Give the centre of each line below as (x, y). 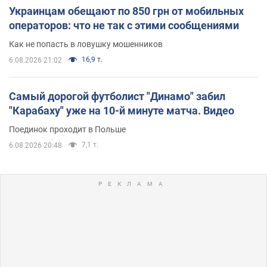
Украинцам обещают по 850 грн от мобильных (126, 11)
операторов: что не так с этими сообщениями (124, 25)
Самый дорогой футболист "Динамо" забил (117, 96)
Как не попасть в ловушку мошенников (86, 44)
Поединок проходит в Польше (67, 129)
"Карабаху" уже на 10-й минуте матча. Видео (122, 110)
